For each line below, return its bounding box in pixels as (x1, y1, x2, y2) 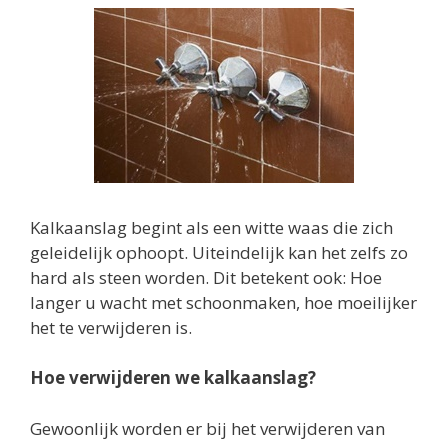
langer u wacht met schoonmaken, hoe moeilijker (30, 290, 417, 314)
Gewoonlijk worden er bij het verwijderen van (30, 416, 385, 440)
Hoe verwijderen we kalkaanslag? (30, 366, 316, 389)
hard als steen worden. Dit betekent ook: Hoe (30, 265, 382, 289)
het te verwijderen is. (30, 315, 192, 339)
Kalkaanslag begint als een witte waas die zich (30, 215, 393, 239)
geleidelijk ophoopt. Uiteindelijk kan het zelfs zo (30, 240, 408, 264)
